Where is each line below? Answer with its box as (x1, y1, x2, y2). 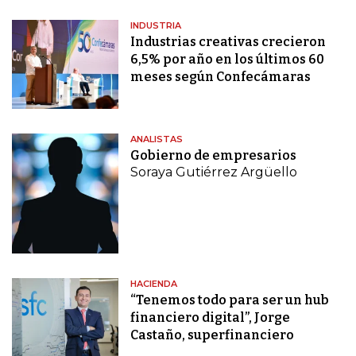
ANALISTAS (130, 133, 184, 145)
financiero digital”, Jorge (130, 310, 291, 326)
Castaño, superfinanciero (130, 327, 295, 343)
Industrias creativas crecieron (130, 34, 327, 50)
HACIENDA (130, 278, 178, 290)
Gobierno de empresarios (130, 148, 297, 164)
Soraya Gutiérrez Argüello (130, 164, 298, 180)
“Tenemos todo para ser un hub (130, 292, 330, 308)
